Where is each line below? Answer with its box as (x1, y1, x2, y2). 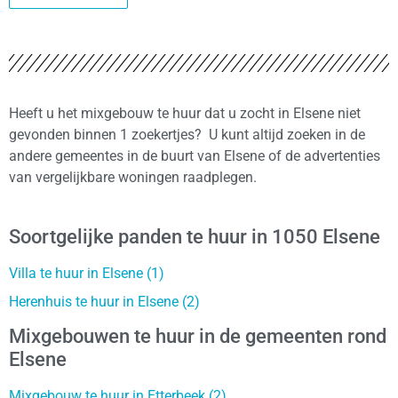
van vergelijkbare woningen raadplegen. (9, 168, 257, 186)
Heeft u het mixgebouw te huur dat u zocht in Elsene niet (9, 104, 361, 122)
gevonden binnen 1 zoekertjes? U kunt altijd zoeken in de (9, 125, 365, 143)
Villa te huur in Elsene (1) (9, 265, 164, 283)
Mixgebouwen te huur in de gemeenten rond (9, 325, 386, 348)
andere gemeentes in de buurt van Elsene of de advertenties (9, 147, 380, 164)
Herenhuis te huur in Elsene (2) (9, 293, 200, 311)
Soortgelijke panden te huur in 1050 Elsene (9, 226, 380, 249)
